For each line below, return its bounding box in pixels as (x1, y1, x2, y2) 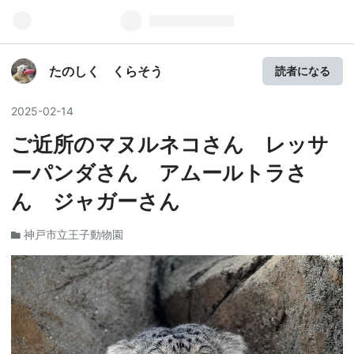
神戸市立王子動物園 (24, 228, 123, 241)
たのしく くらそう (49, 63, 163, 79)
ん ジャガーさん (11, 189, 180, 213)
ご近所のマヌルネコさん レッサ (11, 132, 329, 156)
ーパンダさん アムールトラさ (11, 160, 307, 185)
